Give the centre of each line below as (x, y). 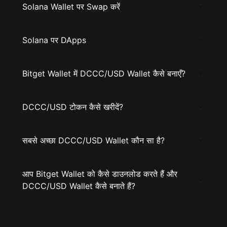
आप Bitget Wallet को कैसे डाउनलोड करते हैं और (100, 174)
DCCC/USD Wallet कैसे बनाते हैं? (79, 186)
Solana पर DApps (54, 40)
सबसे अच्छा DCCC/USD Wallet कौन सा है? (93, 140)
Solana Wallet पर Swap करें (71, 7)
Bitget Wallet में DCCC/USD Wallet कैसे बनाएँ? (104, 73)
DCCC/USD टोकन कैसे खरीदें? (73, 107)
